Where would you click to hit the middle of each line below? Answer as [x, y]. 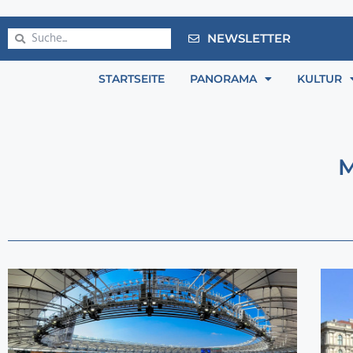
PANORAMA [223, 79]
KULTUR [320, 79]
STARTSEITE [132, 79]
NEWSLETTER [249, 39]
